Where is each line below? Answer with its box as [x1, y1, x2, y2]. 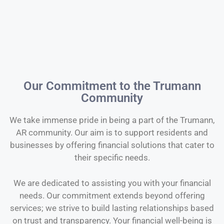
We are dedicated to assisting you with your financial [13, 177, 211, 188]
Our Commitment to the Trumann [23, 79, 201, 93]
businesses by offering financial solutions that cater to [9, 140, 214, 150]
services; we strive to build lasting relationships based [10, 202, 214, 213]
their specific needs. [74, 152, 150, 162]
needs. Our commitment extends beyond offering [19, 190, 205, 200]
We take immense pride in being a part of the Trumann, [9, 115, 214, 125]
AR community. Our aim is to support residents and [16, 127, 208, 137]
